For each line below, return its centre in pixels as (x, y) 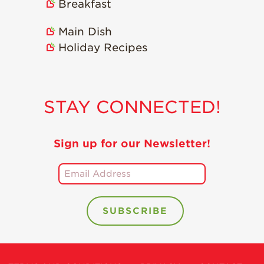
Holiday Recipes (103, 48)
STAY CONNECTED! (132, 107)
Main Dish (85, 32)
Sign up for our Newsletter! (132, 144)
